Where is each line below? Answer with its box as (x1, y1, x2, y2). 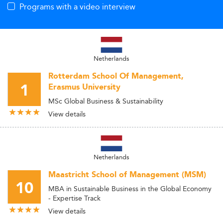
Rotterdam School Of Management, (48, 70, 184, 83)
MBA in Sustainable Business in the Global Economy (48, 183, 212, 194)
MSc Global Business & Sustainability (48, 96, 163, 107)
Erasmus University (48, 81, 120, 94)
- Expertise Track (48, 193, 101, 204)
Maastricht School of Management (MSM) (48, 169, 206, 181)
